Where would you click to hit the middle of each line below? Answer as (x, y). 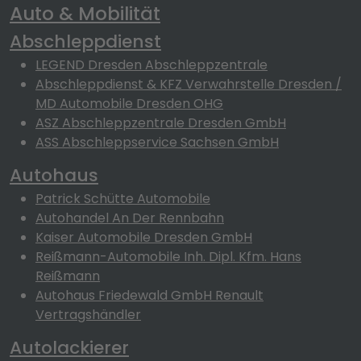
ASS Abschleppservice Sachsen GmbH (157, 142)
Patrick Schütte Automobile (123, 199)
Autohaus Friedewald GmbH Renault (149, 295)
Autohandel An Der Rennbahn (130, 218)
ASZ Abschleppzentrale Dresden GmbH (161, 123)
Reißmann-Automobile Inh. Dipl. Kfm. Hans (168, 257)
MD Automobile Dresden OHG (129, 104)
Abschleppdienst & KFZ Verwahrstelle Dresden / (189, 84)
